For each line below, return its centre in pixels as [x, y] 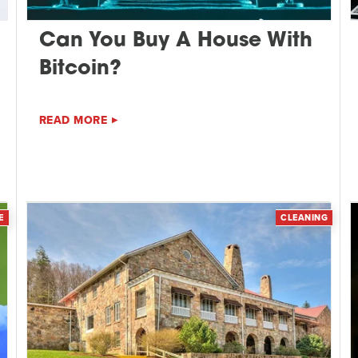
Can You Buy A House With [175, 41]
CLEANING [304, 218]
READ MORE [73, 120]
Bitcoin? [80, 69]
